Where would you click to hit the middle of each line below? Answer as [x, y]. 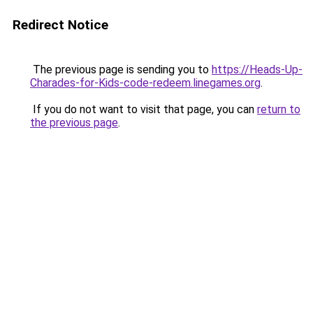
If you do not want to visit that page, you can [144, 109]
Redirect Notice [60, 25]
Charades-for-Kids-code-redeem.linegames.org [145, 83]
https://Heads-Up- [257, 70]
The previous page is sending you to [121, 70]
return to [279, 109]
